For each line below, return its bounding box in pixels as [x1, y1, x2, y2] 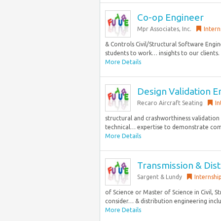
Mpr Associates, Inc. [137, 26, 191, 32]
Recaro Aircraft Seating [137, 100, 203, 106]
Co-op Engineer [137, 12, 204, 23]
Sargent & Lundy [137, 174, 182, 180]
